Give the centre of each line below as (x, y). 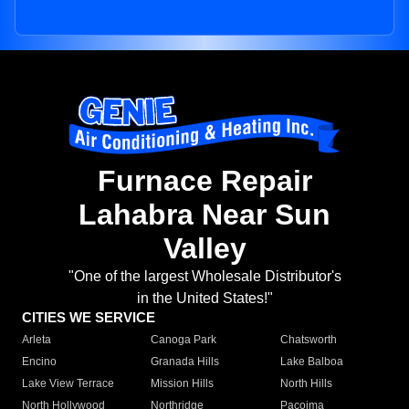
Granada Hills (185, 362)
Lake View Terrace (68, 384)
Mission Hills (183, 384)
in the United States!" (204, 299)
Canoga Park (184, 340)
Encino (39, 362)
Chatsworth (308, 340)
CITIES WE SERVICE (89, 318)
